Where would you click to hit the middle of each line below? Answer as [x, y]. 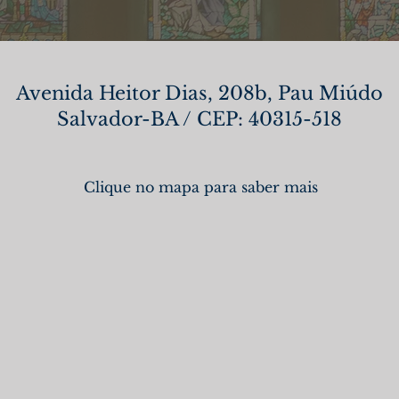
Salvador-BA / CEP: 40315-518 [199, 119]
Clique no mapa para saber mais [200, 187]
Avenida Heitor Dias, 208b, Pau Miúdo [199, 94]
